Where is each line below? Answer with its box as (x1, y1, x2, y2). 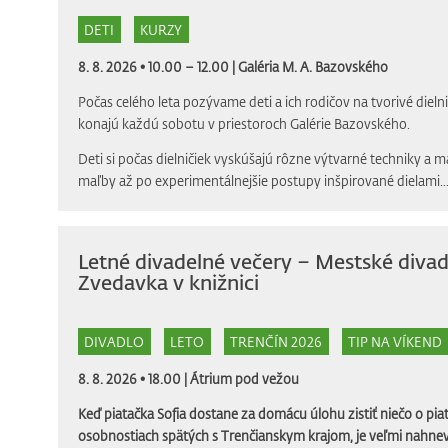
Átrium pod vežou (189, 370, 299, 388)
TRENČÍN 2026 (230, 332, 322, 350)
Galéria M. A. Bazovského (237, 58, 388, 76)
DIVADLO (84, 332, 144, 350)
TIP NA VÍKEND (348, 332, 442, 350)
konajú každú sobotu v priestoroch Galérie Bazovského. (77, 115, 410, 133)
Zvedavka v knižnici (77, 269, 259, 295)
